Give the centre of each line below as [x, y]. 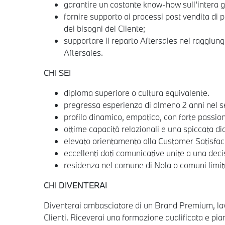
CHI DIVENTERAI [75, 185]
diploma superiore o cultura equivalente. [137, 92]
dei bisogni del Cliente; [104, 28]
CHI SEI [57, 72]
